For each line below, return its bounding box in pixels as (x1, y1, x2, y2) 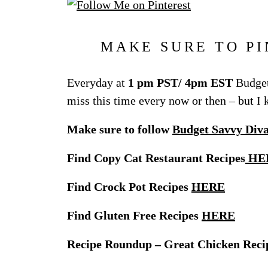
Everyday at (67, 76, 125, 90)
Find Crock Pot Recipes (67, 180, 191, 194)
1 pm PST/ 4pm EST (125, 76, 233, 90)
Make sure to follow (67, 123, 172, 136)
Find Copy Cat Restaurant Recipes (67, 151, 245, 165)
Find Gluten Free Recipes (67, 209, 202, 223)
